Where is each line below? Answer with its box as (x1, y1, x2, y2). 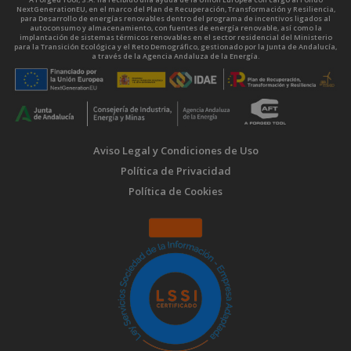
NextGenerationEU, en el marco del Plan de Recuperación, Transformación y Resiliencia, (16, 4, 335, 15)
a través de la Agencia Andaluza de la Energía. (91, 51, 260, 62)
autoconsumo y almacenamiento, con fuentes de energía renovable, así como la (29, 23, 322, 34)
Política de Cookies (128, 183, 223, 198)
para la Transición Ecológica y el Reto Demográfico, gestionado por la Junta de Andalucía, (14, 42, 337, 52)
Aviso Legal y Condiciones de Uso (92, 143, 259, 157)
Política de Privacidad (120, 163, 231, 178)
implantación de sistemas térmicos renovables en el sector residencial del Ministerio (19, 32, 332, 43)
